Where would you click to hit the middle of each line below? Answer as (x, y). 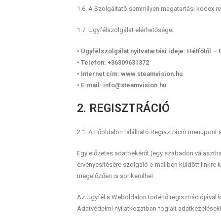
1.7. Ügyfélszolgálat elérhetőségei (125, 30)
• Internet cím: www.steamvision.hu (129, 74)
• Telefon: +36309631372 (113, 62)
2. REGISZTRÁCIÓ (123, 108)
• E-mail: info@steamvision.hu (121, 85)
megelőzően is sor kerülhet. (116, 176)
